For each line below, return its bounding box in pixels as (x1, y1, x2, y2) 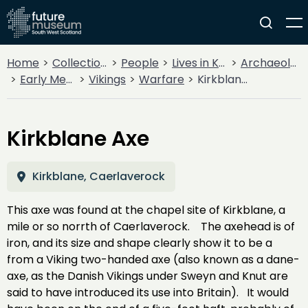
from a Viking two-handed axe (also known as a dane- (7, 252, 300, 267)
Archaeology (241, 55, 290, 71)
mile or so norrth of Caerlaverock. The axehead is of (7, 219, 295, 234)
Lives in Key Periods (172, 55, 219, 71)
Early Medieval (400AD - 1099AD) (20, 71, 66, 87)
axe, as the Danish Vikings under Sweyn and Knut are (7, 268, 288, 284)
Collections (52, 55, 100, 71)
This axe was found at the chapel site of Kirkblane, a (7, 202, 285, 218)
